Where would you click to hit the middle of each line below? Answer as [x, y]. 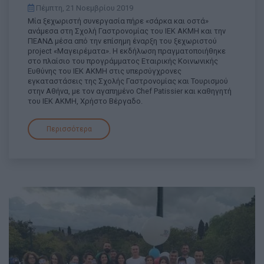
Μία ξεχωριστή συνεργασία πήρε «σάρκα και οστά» [118, 21]
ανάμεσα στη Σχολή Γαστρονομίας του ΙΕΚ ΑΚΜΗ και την [127, 31]
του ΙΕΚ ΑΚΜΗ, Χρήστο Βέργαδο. [85, 101]
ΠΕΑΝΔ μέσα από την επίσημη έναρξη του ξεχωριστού [122, 41]
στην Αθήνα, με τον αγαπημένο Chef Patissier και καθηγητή [130, 91]
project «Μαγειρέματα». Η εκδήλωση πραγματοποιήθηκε [127, 51]
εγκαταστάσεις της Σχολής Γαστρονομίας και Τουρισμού [128, 81]
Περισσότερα [69, 129]
